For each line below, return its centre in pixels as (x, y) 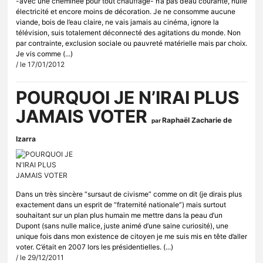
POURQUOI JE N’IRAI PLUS (128, 98)
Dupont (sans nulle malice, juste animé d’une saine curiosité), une (122, 226)
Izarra (26, 139)
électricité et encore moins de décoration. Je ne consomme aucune (126, 12)
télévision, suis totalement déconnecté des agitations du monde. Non (128, 33)
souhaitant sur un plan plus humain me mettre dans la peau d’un (119, 215)
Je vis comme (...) (44, 54)
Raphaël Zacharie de (197, 120)
